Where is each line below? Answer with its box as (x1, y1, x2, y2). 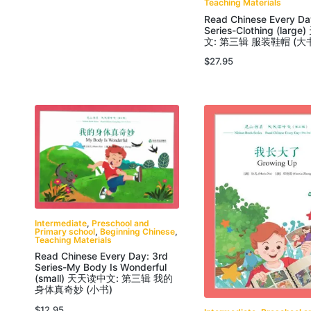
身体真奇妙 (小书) (35, 284, 112, 296)
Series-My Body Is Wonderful (35, 262, 167, 274)
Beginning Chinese (100, 226, 175, 237)
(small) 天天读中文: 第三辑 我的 (35, 273, 173, 285)
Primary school (35, 226, 95, 237)
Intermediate (35, 217, 87, 228)
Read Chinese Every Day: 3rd (35, 251, 168, 262)
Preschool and (92, 217, 149, 228)
